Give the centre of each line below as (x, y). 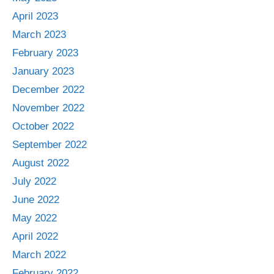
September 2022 (50, 144)
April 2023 (35, 16)
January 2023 (43, 71)
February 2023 (45, 53)
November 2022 (48, 108)
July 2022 (34, 181)
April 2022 (35, 236)
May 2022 (35, 218)
